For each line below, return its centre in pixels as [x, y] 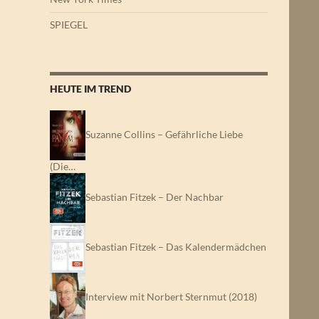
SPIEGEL [69, 25]
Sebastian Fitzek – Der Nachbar [155, 197]
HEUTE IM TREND [90, 89]
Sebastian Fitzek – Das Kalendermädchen [176, 246]
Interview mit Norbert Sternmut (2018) [171, 296]
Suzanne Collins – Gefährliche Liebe [164, 134]
